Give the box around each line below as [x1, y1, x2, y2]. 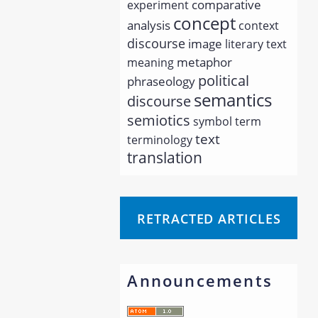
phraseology [127, 72, 196, 89]
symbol [193, 113, 233, 129]
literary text [225, 35, 287, 52]
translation [127, 147, 203, 168]
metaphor [177, 53, 233, 70]
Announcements [127, 269, 273, 291]
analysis [127, 16, 171, 33]
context [238, 17, 280, 33]
